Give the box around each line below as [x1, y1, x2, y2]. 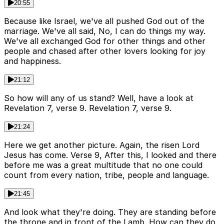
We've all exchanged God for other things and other [4, 35, 205, 46]
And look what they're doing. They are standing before [4, 206, 216, 217]
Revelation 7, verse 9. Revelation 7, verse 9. [4, 102, 171, 113]
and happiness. [4, 55, 61, 66]
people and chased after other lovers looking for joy [4, 45, 205, 56]
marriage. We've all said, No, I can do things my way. [4, 25, 205, 36]
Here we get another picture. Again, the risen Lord [4, 139, 199, 150]
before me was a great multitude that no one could [4, 159, 202, 170]
